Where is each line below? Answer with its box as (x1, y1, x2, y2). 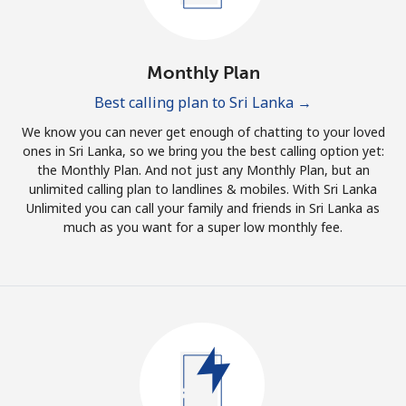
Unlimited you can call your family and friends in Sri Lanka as (26, 199, 380, 217)
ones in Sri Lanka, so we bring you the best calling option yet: (22, 142, 384, 159)
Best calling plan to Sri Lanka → (94, 92, 312, 112)
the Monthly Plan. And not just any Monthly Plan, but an (36, 161, 370, 179)
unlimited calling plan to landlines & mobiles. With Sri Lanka (29, 180, 377, 198)
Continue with (161, 91, 245, 109)
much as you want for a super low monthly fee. (63, 218, 343, 236)
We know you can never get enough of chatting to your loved (21, 123, 385, 140)
